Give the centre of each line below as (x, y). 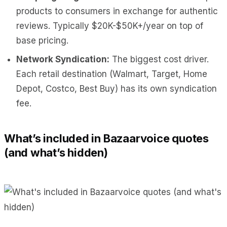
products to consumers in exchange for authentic (117, 11)
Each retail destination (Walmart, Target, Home (112, 74)
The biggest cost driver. (159, 59)
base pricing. (42, 40)
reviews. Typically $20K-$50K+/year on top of (110, 26)
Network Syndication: (63, 59)
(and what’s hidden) (56, 152)
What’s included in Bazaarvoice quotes (106, 138)
